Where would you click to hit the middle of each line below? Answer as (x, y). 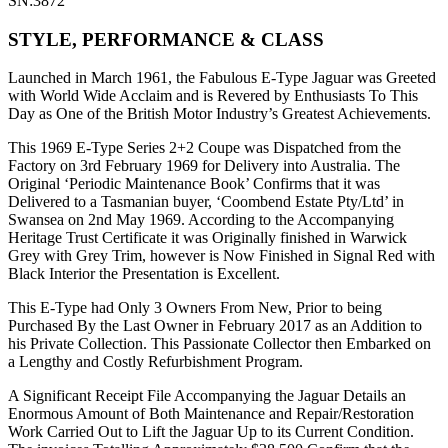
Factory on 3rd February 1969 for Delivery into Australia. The (204, 166)
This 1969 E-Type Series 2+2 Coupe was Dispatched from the (204, 148)
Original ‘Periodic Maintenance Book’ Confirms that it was (194, 184)
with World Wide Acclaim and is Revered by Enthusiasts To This (213, 96)
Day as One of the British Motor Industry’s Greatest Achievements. (219, 114)
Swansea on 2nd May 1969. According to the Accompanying (201, 220)
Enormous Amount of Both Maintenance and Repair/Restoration (211, 414)
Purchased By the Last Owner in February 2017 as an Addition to (215, 326)
